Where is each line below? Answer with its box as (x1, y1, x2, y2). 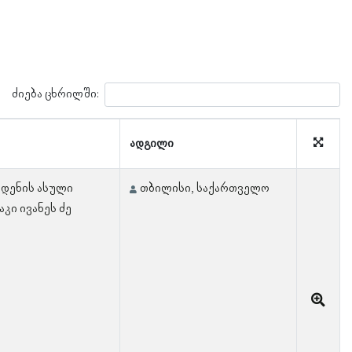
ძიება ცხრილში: (12, 86, 99, 101)
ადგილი (130, 137, 174, 151)
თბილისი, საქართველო (140, 181, 269, 196)
